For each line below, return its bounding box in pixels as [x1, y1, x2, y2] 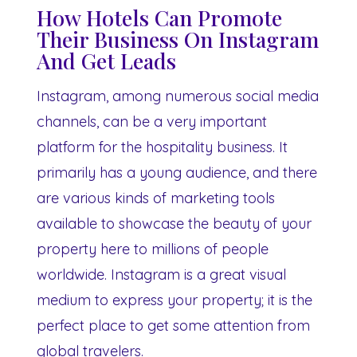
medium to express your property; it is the [37, 290, 312, 309]
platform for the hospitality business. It [37, 137, 288, 156]
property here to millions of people [37, 239, 269, 258]
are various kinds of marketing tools [37, 188, 275, 207]
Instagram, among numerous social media [37, 86, 319, 105]
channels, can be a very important [37, 112, 267, 131]
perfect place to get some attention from [37, 316, 310, 335]
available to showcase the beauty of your [37, 214, 312, 233]
